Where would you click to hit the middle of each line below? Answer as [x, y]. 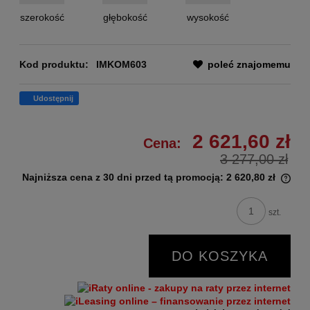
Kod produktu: [54, 65]
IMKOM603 [121, 65]
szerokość [42, 18]
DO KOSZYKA [220, 256]
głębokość [125, 18]
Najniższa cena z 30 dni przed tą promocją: [124, 177]
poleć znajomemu [249, 65]
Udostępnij [53, 99]
